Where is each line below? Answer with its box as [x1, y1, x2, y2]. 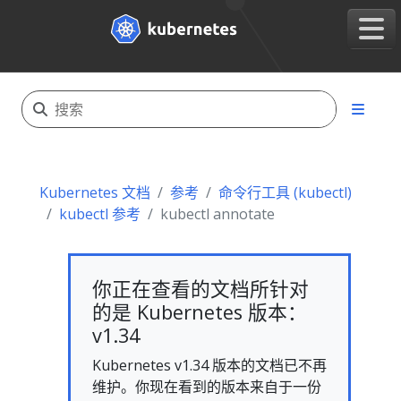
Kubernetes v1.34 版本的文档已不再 [92, 355, 327, 375]
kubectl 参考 [59, 204, 141, 224]
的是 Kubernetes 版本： [92, 299, 307, 325]
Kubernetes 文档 [39, 183, 150, 202]
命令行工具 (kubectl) [218, 183, 352, 202]
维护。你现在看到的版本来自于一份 [92, 377, 321, 397]
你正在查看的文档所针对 [92, 276, 309, 302]
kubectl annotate [160, 204, 275, 224]
